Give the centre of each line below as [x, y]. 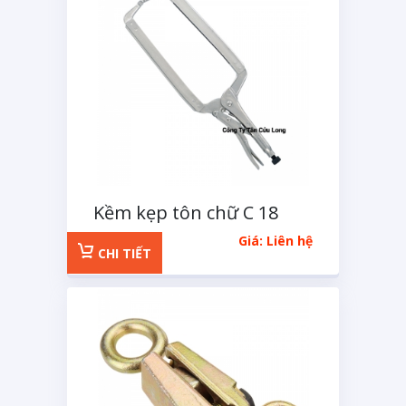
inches [121, 232]
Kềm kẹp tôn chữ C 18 [186, 213]
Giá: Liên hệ [275, 241]
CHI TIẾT [123, 253]
